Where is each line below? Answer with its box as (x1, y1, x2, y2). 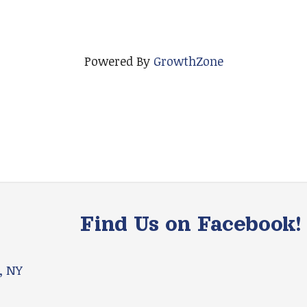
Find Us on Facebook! (79, 212, 301, 236)
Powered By (84, 53, 153, 69)
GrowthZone (153, 53, 223, 69)
